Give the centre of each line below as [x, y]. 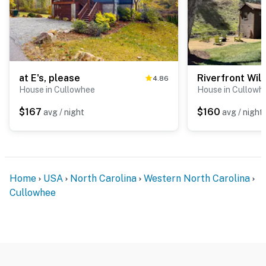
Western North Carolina [197, 178]
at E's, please [50, 78]
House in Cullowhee [57, 89]
